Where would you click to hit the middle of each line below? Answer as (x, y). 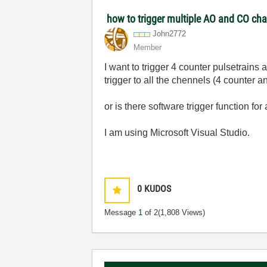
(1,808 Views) (182, 212)
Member (148, 47)
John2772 (170, 34)
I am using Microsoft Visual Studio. (180, 133)
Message (122, 212)
